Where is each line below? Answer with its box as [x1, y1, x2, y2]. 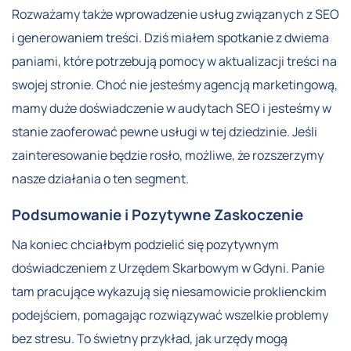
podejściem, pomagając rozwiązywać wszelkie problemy [12, 306, 328, 324]
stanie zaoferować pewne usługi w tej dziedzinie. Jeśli [12, 123, 317, 141]
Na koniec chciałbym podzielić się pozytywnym [12, 236, 279, 254]
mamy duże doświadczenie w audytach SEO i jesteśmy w [12, 100, 331, 118]
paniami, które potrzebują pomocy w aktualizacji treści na [12, 52, 337, 71]
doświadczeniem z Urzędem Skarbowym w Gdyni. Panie [12, 259, 324, 277]
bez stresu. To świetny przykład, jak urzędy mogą [12, 330, 288, 348]
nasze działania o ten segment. [12, 170, 189, 188]
